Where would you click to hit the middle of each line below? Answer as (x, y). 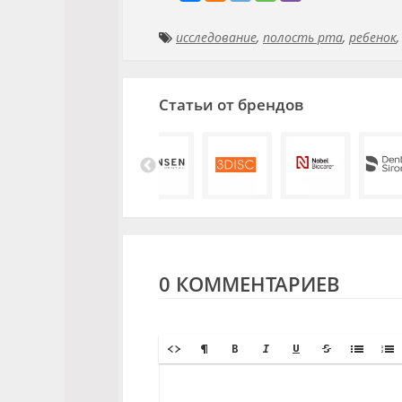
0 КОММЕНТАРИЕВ (249, 284)
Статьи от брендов (231, 105)
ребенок (373, 37)
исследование (216, 37)
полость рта (303, 37)
